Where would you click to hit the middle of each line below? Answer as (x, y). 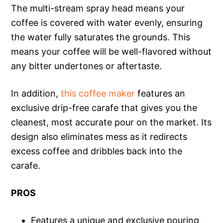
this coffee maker (98, 93)
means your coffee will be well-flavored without (111, 51)
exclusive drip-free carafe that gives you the (104, 108)
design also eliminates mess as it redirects (99, 136)
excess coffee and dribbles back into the (97, 151)
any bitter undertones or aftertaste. (87, 66)
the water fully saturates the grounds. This (101, 37)
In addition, (36, 93)
